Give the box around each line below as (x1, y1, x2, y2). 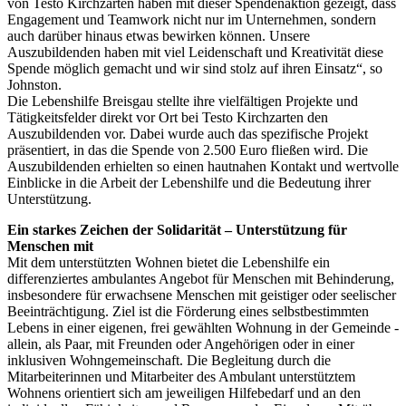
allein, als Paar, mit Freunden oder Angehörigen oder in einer (7, 335, 354, 352)
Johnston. (7, 76, 62, 92)
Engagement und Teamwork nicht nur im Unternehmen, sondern (7, 11, 376, 27)
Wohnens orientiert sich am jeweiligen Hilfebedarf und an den (7, 384, 361, 401)
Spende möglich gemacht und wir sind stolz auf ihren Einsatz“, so (7, 60, 382, 76)
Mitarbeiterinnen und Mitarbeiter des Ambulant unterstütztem (7, 368, 355, 384)
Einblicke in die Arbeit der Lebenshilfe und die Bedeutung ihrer (7, 174, 371, 190)
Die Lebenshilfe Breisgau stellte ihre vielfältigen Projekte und (7, 92, 358, 109)
